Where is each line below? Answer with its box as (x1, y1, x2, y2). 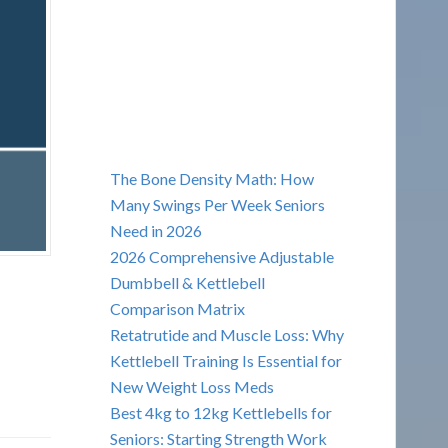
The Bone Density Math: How (109, 168, 314, 188)
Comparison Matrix (109, 298, 245, 318)
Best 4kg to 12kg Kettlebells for (109, 402, 332, 422)
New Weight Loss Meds (109, 376, 274, 396)
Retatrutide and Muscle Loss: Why (109, 324, 344, 344)
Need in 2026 (109, 220, 202, 240)
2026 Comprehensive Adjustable (109, 246, 334, 266)
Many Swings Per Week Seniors (109, 194, 325, 214)
